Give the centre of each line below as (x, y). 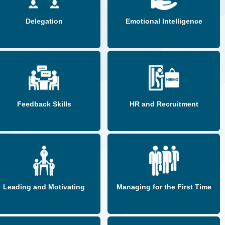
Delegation (44, 21)
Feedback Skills (44, 104)
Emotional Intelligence (164, 21)
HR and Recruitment (164, 104)
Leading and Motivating (44, 187)
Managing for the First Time (164, 187)
